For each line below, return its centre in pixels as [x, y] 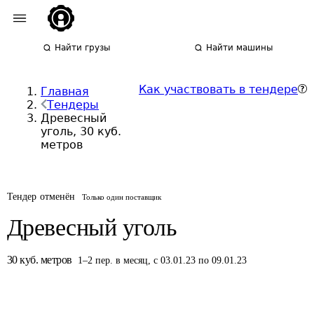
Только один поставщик [122, 197]
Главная [65, 91]
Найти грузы [83, 48]
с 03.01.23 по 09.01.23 [200, 260]
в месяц [132, 260]
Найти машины [240, 48]
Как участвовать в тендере [218, 89]
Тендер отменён [41, 197]
